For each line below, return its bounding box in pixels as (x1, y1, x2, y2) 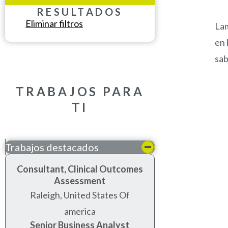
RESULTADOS (36, 5, 123, 18)
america (64, 205, 96, 217)
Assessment (54, 175, 106, 186)
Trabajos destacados (5, 140, 99, 153)
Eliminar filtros (25, 17, 83, 29)
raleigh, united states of (30, 189, 130, 201)
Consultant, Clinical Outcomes (16, 163, 143, 175)
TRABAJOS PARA (15, 83, 145, 99)
